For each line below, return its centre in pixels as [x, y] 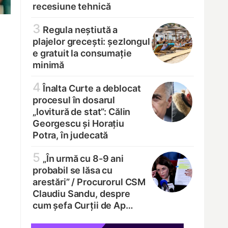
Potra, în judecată [70, 135]
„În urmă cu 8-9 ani [82, 159]
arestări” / [54, 182]
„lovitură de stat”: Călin [82, 112]
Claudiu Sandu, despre [81, 194]
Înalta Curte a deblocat [91, 89]
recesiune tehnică [72, 7]
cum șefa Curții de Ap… [83, 206]
